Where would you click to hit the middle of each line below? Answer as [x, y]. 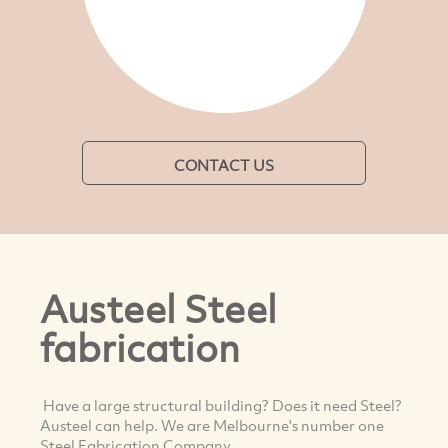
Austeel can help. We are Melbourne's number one [212, 424]
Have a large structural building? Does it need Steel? [221, 404]
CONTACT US [224, 165]
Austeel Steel [158, 309]
